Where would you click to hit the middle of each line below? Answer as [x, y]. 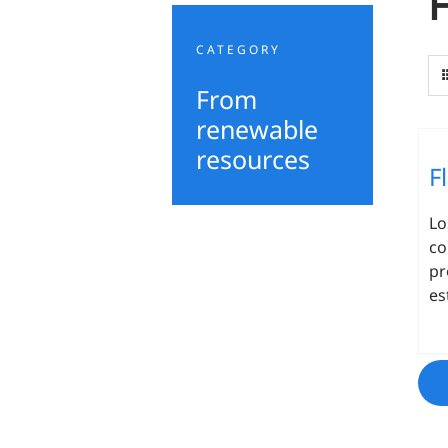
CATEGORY [238, 50]
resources [253, 159]
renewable [257, 129]
